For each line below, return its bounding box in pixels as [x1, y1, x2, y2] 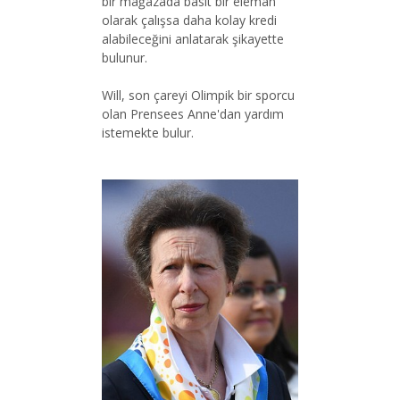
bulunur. [102, 48, 147, 66]
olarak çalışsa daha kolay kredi [102, 11, 277, 29]
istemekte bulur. [102, 123, 194, 141]
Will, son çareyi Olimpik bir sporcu [102, 86, 295, 104]
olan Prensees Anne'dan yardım [102, 104, 284, 122]
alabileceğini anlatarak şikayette [102, 29, 284, 47]
